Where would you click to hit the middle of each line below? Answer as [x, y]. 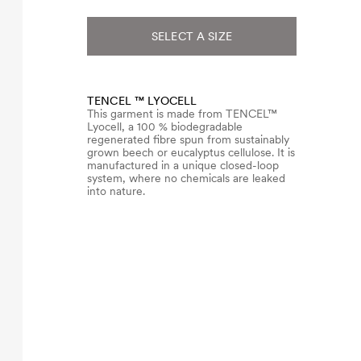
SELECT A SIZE [192, 36]
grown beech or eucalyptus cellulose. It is [191, 152]
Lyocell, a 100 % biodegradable [165, 127]
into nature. [116, 191]
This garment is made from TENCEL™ [182, 114]
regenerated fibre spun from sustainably [188, 139]
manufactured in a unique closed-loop [183, 165]
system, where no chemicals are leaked [186, 178]
